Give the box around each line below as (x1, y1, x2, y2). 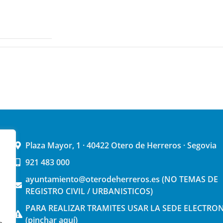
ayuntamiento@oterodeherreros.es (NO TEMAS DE (25, 174, 219, 185)
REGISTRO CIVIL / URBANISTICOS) (25, 186, 153, 197)
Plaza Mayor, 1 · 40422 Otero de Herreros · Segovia (25, 140, 217, 151)
